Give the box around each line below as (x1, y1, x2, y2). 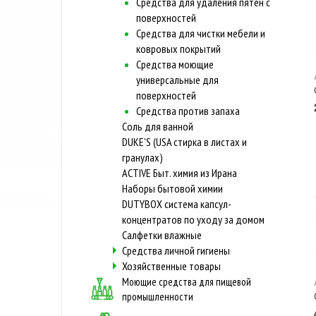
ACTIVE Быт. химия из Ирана (122, 165, 237, 180)
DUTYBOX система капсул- (122, 196, 231, 211)
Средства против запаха (136, 103, 240, 118)
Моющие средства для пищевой (121, 274, 251, 288)
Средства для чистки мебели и (136, 25, 265, 40)
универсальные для (136, 72, 219, 87)
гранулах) (122, 150, 163, 164)
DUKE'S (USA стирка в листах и (122, 134, 247, 149)
